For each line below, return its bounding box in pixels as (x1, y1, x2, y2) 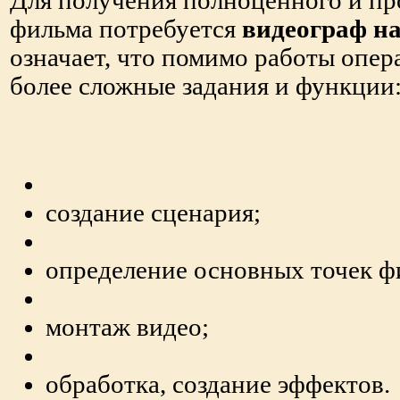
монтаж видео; (46, 313, 209, 342)
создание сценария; (46, 199, 261, 228)
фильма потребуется (10, 15, 242, 44)
